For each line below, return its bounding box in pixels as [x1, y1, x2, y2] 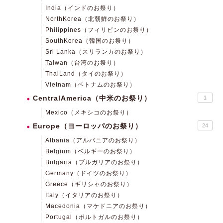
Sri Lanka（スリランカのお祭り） [45, 48, 147, 55]
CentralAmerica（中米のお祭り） [33, 94, 151, 102]
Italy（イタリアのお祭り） [45, 191, 123, 199]
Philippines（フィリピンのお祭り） [45, 26, 152, 33]
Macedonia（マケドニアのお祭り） [45, 202, 151, 210]
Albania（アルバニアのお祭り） [45, 136, 141, 144]
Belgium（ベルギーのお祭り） [45, 147, 136, 155]
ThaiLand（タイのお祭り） [45, 70, 127, 77]
